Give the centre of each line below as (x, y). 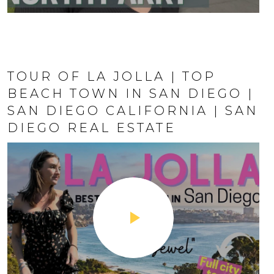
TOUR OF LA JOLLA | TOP (112, 76)
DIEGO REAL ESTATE (92, 128)
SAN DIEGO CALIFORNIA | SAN (133, 111)
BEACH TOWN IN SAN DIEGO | (131, 94)
